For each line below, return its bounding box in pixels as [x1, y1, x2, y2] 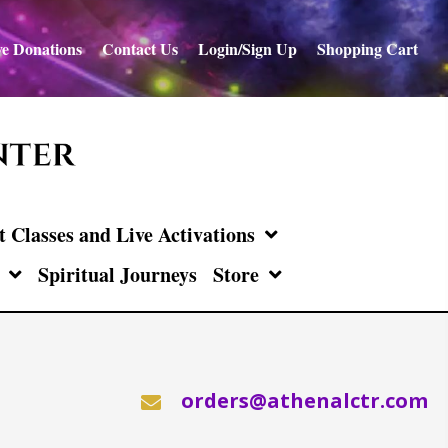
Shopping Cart [316, 36, 418, 60]
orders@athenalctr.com [181, 387, 428, 415]
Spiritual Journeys [37, 260, 197, 290]
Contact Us [101, 36, 178, 60]
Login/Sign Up [197, 36, 297, 60]
